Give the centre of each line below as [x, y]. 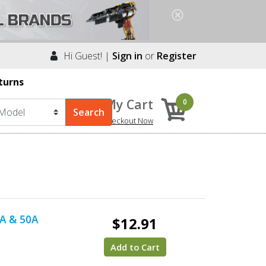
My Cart [129, 104]
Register [177, 56]
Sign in [127, 56]
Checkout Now [128, 120]
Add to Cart [135, 247]
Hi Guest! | [85, 56]
